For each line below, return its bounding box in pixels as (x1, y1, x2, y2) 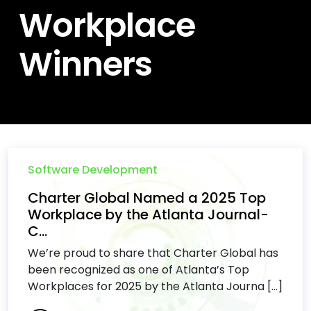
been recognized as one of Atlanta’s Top (28, 262, 249, 278)
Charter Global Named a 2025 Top (28, 188, 266, 208)
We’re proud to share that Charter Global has (28, 245, 278, 261)
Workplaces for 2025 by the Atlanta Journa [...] (28, 278, 283, 294)
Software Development (28, 162, 158, 178)
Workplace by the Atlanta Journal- (28, 205, 269, 224)
